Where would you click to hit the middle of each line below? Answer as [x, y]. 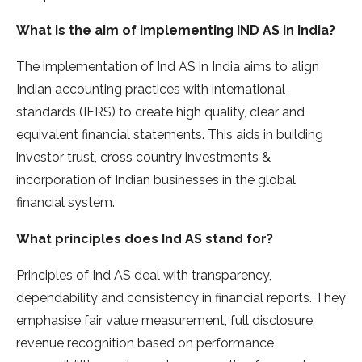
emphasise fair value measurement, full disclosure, [166, 321]
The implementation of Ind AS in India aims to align [168, 67]
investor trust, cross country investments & [143, 158]
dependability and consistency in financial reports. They [181, 298]
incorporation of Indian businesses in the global [156, 180]
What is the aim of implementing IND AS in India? [176, 31]
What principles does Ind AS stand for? [145, 239]
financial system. [65, 203]
